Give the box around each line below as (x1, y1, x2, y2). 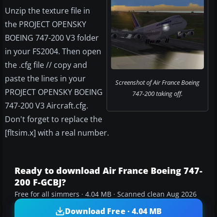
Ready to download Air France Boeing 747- (15, 165, 202, 177)
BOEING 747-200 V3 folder (5, 32, 99, 44)
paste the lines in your (5, 73, 86, 84)
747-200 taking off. (132, 89, 183, 98)
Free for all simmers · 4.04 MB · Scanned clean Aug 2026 (15, 190, 197, 199)
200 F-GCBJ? (15, 176, 66, 188)
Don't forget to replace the (5, 114, 102, 125)
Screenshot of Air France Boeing (115, 78, 200, 87)
